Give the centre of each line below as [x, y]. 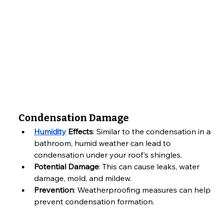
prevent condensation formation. [94, 201]
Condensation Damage [74, 118]
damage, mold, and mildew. [83, 178]
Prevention [54, 190]
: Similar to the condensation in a [153, 131]
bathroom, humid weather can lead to [103, 143]
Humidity [50, 131]
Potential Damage [66, 166]
